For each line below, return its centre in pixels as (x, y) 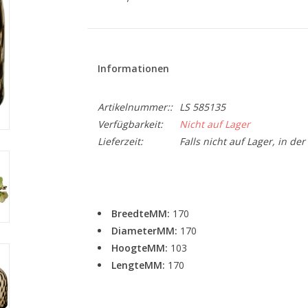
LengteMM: (139, 265)
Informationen (133, 68)
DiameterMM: (145, 231)
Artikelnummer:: (135, 107)
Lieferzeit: (120, 141)
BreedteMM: (142, 213)
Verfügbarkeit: (130, 124)
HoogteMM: (141, 248)
